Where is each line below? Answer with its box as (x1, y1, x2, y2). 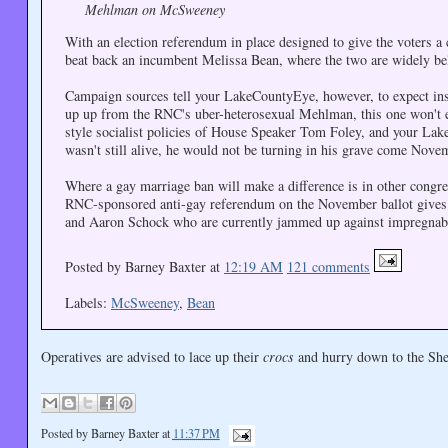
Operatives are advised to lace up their (40, 347, 263, 367)
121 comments (286, 256, 370, 276)
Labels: (64, 292, 111, 312)
